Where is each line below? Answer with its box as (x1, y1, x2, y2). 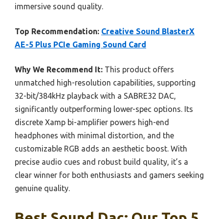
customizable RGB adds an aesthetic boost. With (15, 144, 187, 153)
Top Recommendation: (15, 27, 99, 36)
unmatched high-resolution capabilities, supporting (15, 78, 196, 88)
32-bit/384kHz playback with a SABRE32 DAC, (15, 91, 176, 101)
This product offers (103, 65, 174, 74)
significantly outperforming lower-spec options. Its (15, 105, 193, 114)
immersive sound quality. (15, 2, 103, 11)
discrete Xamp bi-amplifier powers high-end (15, 118, 169, 127)
